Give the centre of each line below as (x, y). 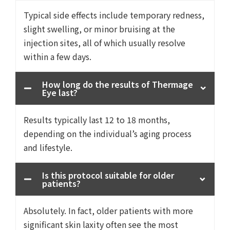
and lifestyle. (48, 147)
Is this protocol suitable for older (108, 175)
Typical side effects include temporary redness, (114, 15)
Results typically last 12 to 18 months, (97, 120)
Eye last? (60, 92)
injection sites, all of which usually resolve (104, 43)
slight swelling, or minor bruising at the (99, 29)
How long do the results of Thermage (118, 84)
